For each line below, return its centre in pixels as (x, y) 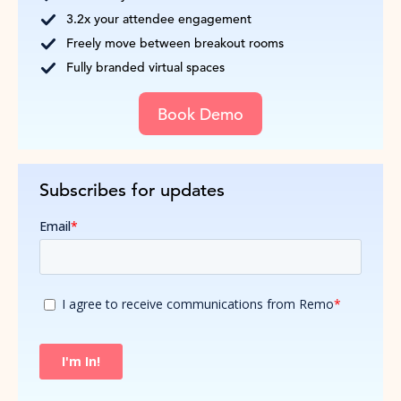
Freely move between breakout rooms (175, 43)
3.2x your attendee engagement (159, 18)
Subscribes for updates (132, 191)
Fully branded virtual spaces (145, 67)
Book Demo (200, 114)
